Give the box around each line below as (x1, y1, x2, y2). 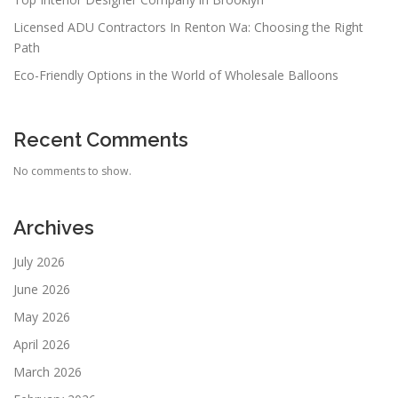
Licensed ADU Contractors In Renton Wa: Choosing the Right (13, 19, 363, 36)
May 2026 (13, 307, 70, 325)
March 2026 (13, 362, 82, 380)
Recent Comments (13, 128, 188, 152)
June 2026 (13, 280, 70, 298)
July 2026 (13, 252, 65, 270)
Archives (13, 216, 94, 240)
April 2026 (13, 335, 70, 353)
